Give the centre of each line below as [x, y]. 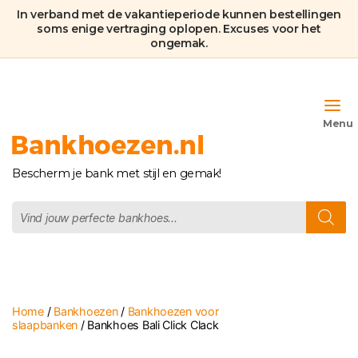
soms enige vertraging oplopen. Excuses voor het [179, 29]
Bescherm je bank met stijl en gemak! [117, 173]
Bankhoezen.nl [64, 166]
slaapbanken [45, 325]
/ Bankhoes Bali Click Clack [148, 325]
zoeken [35, 222]
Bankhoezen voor [173, 311]
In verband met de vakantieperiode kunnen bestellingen [179, 14]
